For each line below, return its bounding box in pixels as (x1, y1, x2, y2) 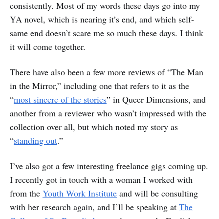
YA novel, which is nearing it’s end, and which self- (10, 13, 194, 25)
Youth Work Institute (43, 187, 117, 199)
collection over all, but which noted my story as (10, 121, 178, 132)
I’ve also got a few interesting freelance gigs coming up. (10, 160, 208, 172)
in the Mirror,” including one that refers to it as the (10, 80, 189, 91)
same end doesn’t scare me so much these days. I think (10, 27, 203, 39)
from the (10, 187, 43, 199)
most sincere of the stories (14, 93, 107, 105)
